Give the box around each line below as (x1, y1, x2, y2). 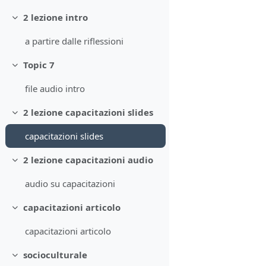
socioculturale (23, 249, 87, 261)
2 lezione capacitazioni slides (23, 106, 153, 119)
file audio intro (25, 83, 85, 95)
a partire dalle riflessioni (25, 35, 124, 47)
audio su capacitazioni (25, 178, 116, 190)
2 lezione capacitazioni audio (23, 154, 153, 166)
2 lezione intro (23, 11, 88, 24)
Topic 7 (23, 59, 55, 71)
